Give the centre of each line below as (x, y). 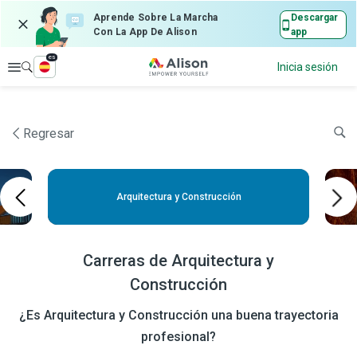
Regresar (49, 133)
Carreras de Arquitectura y (178, 261)
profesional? (178, 337)
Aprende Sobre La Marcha (156, 18)
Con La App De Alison (145, 32)
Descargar (315, 18)
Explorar (43, 67)
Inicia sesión (308, 67)
